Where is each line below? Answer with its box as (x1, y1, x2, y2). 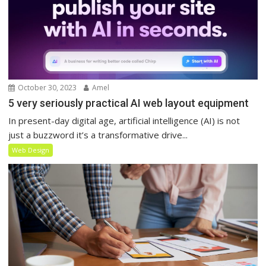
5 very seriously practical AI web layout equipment (8, 96, 249, 109)
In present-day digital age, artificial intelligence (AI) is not (8, 114, 240, 126)
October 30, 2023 (16, 82, 77, 93)
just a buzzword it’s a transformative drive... (8, 128, 188, 141)
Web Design (12, 145, 50, 154)
